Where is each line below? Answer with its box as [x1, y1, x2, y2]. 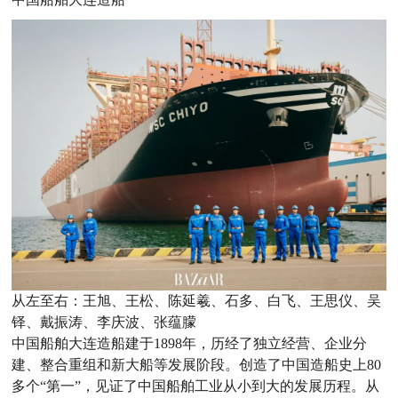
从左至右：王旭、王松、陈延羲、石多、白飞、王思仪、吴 [12, 293, 382, 309]
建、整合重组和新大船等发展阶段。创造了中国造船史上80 [12, 357, 382, 373]
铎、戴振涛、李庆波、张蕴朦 [12, 314, 197, 330]
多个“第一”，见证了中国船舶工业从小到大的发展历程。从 [12, 378, 380, 394]
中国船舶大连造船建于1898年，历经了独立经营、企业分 [12, 336, 368, 352]
